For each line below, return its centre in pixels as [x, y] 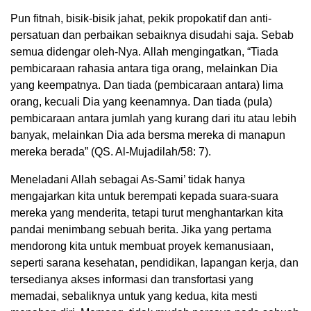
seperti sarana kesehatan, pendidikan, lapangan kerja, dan [154, 263]
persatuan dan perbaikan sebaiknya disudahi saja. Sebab [152, 35]
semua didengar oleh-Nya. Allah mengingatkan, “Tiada [144, 52]
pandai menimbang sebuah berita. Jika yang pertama [141, 230]
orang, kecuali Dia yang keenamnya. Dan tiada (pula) [141, 102]
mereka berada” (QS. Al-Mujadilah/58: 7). [111, 152]
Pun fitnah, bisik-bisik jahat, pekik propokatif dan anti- [141, 19]
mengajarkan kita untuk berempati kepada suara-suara [144, 196]
